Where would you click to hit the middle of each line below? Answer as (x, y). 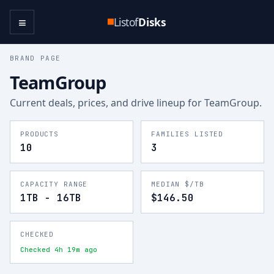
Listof (126, 22)
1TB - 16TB (51, 198)
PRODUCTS (40, 134)
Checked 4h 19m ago (59, 250)
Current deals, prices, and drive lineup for (107, 103)
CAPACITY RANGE (54, 184)
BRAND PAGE (35, 58)
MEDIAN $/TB (178, 184)
